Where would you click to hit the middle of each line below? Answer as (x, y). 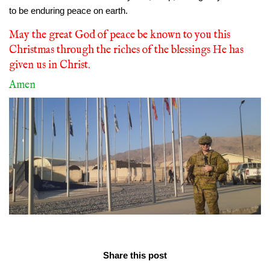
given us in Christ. (50, 66)
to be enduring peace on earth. (68, 11)
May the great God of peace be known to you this (120, 36)
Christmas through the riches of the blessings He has (126, 51)
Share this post (135, 255)
